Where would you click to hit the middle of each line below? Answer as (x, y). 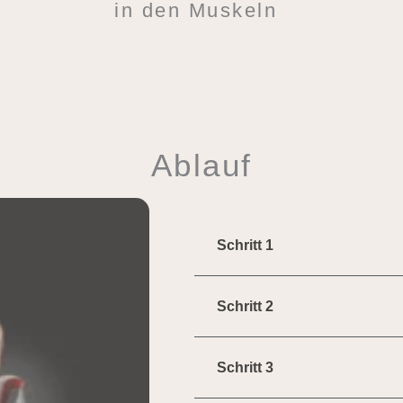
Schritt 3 (246, 368)
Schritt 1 (246, 246)
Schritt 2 (246, 307)
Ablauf (201, 166)
